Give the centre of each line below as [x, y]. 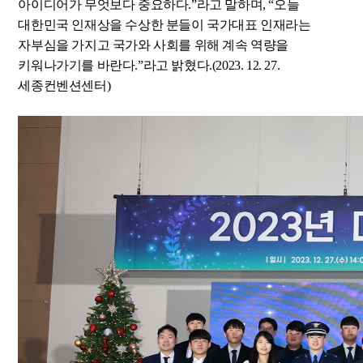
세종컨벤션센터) [64, 85]
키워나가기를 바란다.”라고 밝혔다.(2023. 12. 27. [149, 65]
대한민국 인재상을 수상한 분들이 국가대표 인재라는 [164, 25]
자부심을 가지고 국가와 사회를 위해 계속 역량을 [154, 45]
